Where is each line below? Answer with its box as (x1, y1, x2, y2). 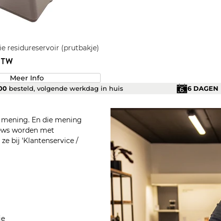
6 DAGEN (187, 84, 219, 93)
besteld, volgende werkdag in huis (7, 84, 124, 93)
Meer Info (10, 73, 44, 82)
